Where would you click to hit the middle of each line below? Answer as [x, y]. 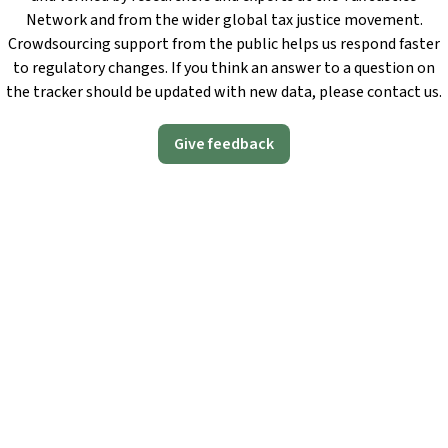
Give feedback [224, 144]
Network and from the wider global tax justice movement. [224, 20]
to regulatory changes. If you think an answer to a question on [224, 68]
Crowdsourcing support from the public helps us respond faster [224, 44]
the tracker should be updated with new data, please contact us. [224, 92]
